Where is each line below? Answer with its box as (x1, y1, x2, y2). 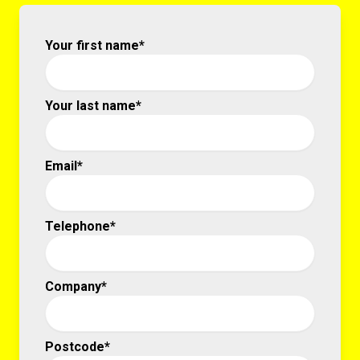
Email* (45, 157, 83, 174)
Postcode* (45, 338, 110, 354)
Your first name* (45, 37, 145, 53)
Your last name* (45, 97, 141, 113)
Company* (45, 278, 107, 294)
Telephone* (45, 218, 116, 234)
